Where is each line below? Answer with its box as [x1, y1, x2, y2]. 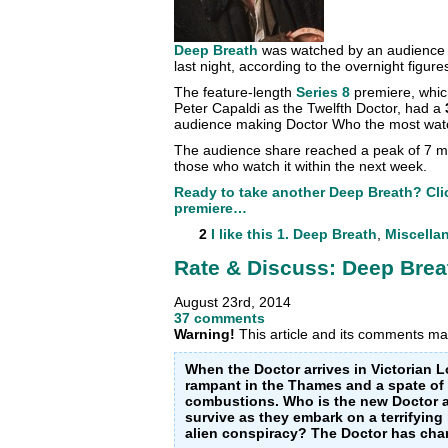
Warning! [174, 325, 235, 342]
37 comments [174, 309, 265, 326]
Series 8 [296, 84, 350, 101]
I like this [211, 226, 273, 243]
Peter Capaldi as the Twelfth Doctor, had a [174, 100, 445, 117]
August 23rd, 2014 [174, 293, 291, 310]
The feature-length [174, 84, 296, 101]
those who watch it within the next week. [174, 158, 427, 175]
